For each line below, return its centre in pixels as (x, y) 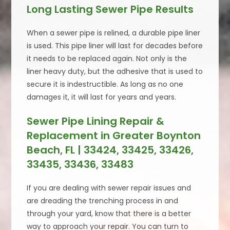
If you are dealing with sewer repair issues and (109, 188)
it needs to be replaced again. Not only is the (107, 59)
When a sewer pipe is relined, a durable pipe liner (114, 33)
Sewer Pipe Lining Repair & (96, 121)
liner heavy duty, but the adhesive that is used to (115, 72)
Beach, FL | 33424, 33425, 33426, (110, 150)
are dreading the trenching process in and (103, 201)
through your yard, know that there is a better (109, 214)
